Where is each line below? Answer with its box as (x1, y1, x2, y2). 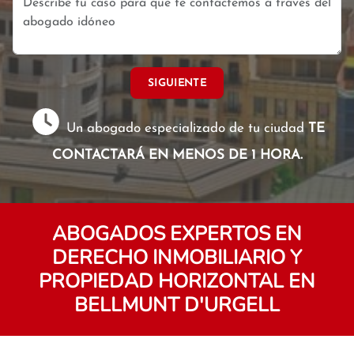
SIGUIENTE (148, 77, 206, 88)
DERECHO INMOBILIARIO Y (52, 244, 302, 271)
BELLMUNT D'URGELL (74, 292, 280, 318)
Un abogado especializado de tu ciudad (62, 122, 309, 135)
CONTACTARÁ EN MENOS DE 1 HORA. (51, 149, 303, 162)
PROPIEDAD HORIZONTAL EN (39, 268, 315, 295)
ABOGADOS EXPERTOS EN (52, 220, 302, 247)
